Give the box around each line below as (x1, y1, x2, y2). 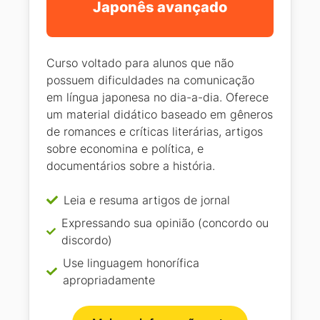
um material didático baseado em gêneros (46, 107, 273, 122)
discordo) (61, 233, 112, 248)
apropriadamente (62, 273, 155, 288)
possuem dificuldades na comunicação (46, 73, 254, 88)
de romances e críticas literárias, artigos (46, 124, 263, 139)
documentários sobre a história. (46, 159, 215, 174)
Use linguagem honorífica (62, 256, 199, 271)
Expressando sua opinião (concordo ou (61, 216, 269, 231)
